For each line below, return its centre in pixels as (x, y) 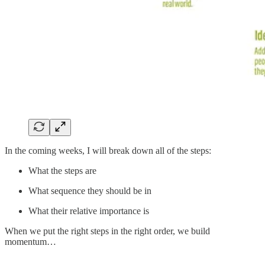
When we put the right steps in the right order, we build (107, 231)
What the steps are (62, 171)
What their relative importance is (89, 211)
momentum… (30, 242)
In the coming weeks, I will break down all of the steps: (108, 151)
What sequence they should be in (90, 191)
